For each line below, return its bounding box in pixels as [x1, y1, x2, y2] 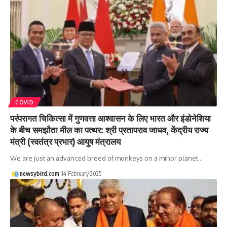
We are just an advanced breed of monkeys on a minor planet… [10, 154, 203, 163]
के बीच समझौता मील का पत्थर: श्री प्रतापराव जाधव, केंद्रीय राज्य [10, 124, 208, 136]
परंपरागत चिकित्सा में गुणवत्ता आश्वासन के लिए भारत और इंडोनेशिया [10, 112, 211, 124]
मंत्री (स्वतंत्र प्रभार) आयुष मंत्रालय [10, 136, 121, 147]
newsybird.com [19, 170, 59, 178]
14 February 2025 [61, 170, 101, 178]
